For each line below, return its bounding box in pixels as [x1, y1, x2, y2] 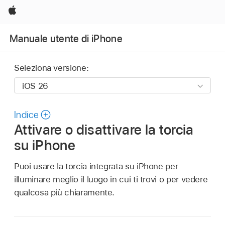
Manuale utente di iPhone [10, 32, 123, 45]
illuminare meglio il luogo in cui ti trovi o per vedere [14, 174, 208, 184]
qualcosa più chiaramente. [14, 187, 115, 197]
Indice [14, 109, 39, 121]
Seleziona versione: [14, 63, 89, 73]
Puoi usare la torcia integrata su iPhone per [14, 161, 178, 171]
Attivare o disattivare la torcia [14, 121, 194, 139]
